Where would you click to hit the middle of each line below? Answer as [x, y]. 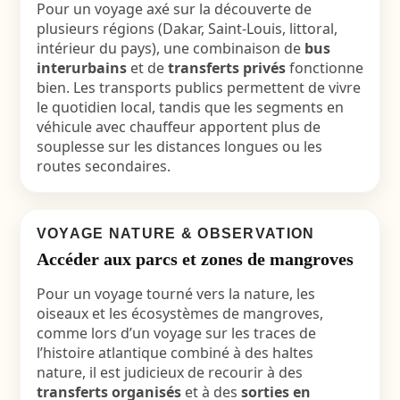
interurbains [81, 68]
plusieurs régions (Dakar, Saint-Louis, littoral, [187, 29]
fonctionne [324, 68]
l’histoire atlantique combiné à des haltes [175, 353]
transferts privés [226, 68]
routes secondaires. [103, 166]
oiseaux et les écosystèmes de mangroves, [179, 313]
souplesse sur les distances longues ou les [179, 146]
